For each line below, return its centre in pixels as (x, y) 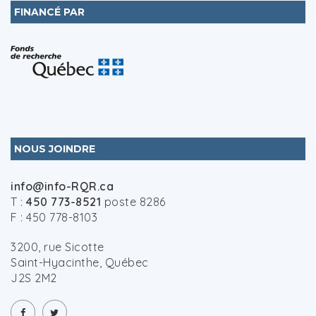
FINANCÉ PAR (49, 12)
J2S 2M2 (34, 278)
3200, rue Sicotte (57, 247)
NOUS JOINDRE (55, 149)
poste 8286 (133, 202)
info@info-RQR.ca (62, 186)
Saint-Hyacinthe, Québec (80, 262)
